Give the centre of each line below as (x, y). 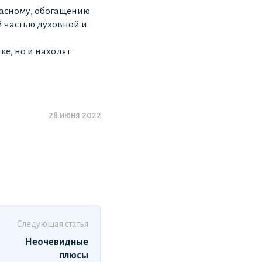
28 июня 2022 (75, 116)
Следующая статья (53, 224)
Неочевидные (56, 242)
